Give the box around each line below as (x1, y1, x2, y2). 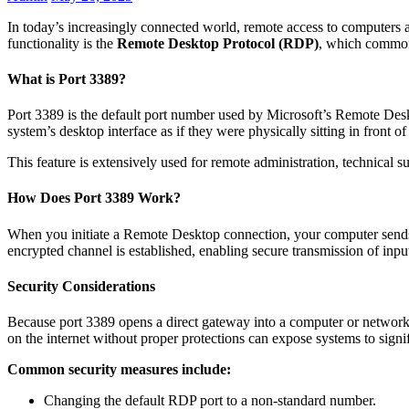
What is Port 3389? (7, 70, 126, 87)
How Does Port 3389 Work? (7, 190, 181, 206)
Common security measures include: (7, 362, 231, 378)
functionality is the (7, 35, 117, 51)
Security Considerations (7, 278, 155, 294)
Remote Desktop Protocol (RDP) (117, 35, 319, 51)
